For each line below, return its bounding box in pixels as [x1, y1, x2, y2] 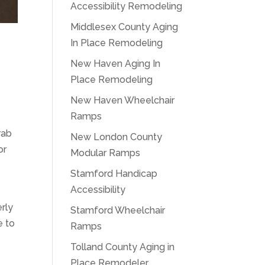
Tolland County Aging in [70, 241, 175, 253]
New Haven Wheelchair [70, 95, 175, 106]
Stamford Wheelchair [70, 205, 166, 216]
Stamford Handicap [70, 168, 158, 179]
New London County [70, 131, 163, 143]
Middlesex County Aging [70, 21, 179, 33]
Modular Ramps [70, 147, 141, 159]
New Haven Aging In [70, 58, 161, 69]
